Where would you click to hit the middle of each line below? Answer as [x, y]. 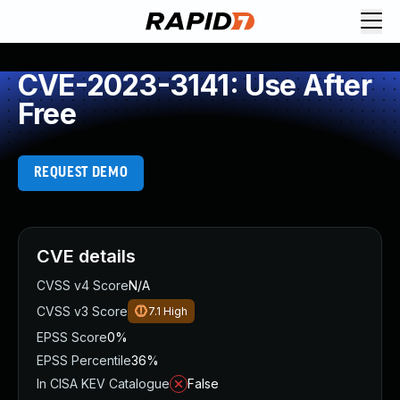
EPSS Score [72, 337]
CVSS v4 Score [83, 285]
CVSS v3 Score [82, 311]
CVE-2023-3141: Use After [195, 85]
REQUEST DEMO [81, 173]
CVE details [86, 256]
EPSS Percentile [84, 360]
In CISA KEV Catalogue [103, 383]
